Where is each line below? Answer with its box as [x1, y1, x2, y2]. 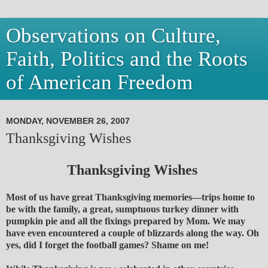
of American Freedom [6, 71, 193, 93]
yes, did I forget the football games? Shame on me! [6, 240, 209, 251]
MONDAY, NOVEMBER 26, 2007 [6, 116, 130, 126]
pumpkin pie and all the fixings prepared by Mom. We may [6, 216, 245, 227]
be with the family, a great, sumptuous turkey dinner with [6, 204, 239, 215]
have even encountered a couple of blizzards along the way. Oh [6, 228, 259, 239]
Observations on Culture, [6, 24, 221, 47]
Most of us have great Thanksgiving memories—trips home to [6, 192, 255, 203]
